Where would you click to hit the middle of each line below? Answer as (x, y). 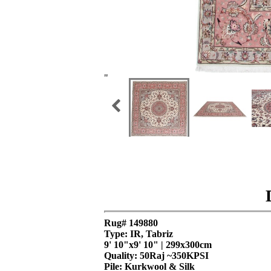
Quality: (122, 256)
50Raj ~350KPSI (174, 256)
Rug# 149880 (131, 223)
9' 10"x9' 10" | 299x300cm (158, 245)
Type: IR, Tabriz (139, 234)
